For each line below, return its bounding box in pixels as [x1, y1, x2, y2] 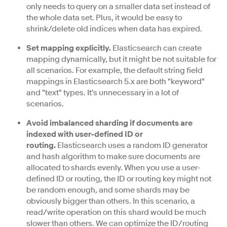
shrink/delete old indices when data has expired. [26, 24, 202, 34]
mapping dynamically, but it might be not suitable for [26, 54, 216, 64]
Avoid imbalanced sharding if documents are [26, 118, 193, 128]
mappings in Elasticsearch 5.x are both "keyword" [26, 77, 205, 87]
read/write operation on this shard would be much [26, 207, 206, 217]
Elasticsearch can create [111, 43, 202, 53]
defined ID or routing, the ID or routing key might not [26, 174, 211, 184]
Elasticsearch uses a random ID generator [56, 140, 208, 150]
